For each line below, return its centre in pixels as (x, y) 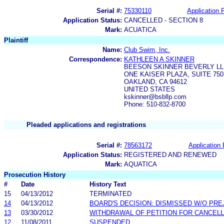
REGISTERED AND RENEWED (170, 154)
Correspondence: (95, 59)
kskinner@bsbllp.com (155, 96)
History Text (108, 184)
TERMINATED (110, 193)
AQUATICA (140, 164)
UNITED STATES (149, 89)
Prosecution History (35, 174)
